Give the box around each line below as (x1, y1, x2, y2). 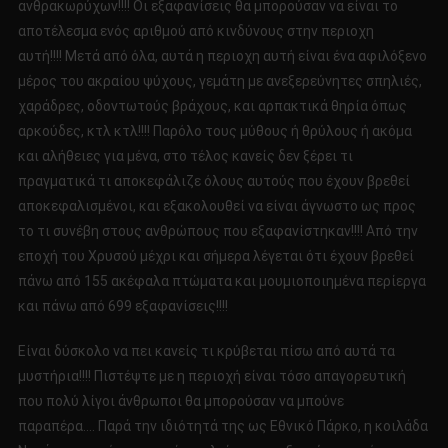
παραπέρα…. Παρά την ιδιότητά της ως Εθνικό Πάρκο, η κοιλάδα (17, 418, 428, 435)
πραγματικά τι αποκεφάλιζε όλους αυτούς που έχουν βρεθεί (17, 173, 410, 190)
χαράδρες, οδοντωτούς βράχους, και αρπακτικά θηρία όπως (17, 98, 407, 115)
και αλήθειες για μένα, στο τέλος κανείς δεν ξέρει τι (17, 148, 353, 165)
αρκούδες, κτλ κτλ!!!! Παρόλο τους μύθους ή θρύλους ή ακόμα (17, 123, 412, 140)
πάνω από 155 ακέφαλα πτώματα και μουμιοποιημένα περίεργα (17, 273, 426, 290)
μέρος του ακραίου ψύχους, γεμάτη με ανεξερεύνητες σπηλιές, (17, 73, 422, 90)
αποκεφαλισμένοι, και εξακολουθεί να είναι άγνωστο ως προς (17, 198, 416, 215)
